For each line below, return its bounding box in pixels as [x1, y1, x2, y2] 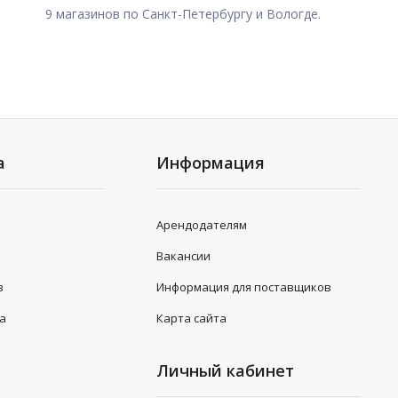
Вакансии [156, 248, 211, 264]
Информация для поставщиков [156, 279, 332, 295]
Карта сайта [156, 310, 227, 326]
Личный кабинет [156, 360, 295, 381]
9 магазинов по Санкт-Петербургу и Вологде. [45, 5, 321, 22]
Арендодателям [156, 217, 248, 233]
